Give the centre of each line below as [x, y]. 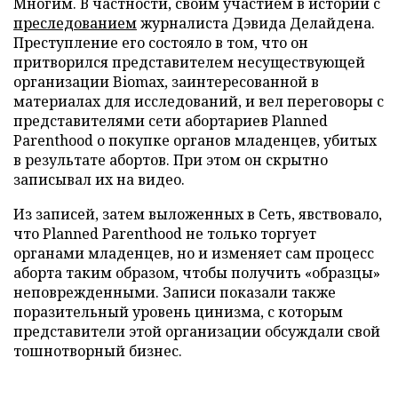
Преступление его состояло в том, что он [161, 42]
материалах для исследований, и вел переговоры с [199, 101]
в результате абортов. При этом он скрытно [171, 159]
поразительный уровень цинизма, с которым [178, 311]
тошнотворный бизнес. [98, 350]
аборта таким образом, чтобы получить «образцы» [197, 272]
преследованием [75, 23]
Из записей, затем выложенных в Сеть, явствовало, [198, 214]
